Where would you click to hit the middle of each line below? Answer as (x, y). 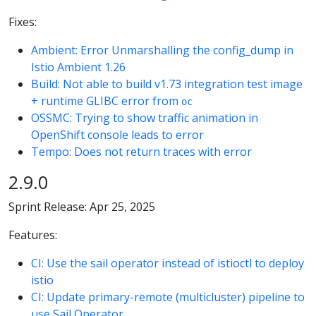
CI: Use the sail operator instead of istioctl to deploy (168, 263)
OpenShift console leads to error (117, 134)
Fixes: (23, 22)
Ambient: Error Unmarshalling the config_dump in (162, 50)
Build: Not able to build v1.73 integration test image (167, 84)
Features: (33, 235)
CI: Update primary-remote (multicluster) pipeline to (168, 297)
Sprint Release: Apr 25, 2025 (82, 206)
